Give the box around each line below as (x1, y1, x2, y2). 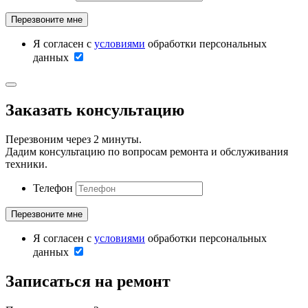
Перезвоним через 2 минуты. (5, 133, 142, 146)
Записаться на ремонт (5, 272, 170, 291)
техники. (5, 158, 47, 170)
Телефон (33, 182, 73, 195)
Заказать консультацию (5, 101, 184, 120)
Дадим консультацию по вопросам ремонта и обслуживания (5, 146, 288, 158)
